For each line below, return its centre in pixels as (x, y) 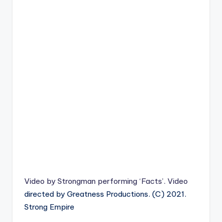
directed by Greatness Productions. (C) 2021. (105, 194)
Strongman (77, 181)
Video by (41, 181)
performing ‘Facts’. (131, 181)
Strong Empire (49, 207)
